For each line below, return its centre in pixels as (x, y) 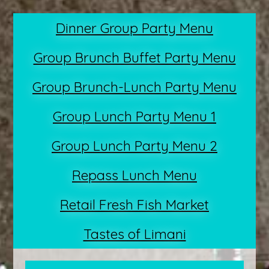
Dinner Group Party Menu (134, 28)
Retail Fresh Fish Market (134, 204)
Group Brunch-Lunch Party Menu (134, 86)
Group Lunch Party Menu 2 (134, 145)
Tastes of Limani (134, 234)
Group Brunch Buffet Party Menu (134, 57)
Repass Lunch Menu (134, 175)
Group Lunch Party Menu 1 (134, 116)
